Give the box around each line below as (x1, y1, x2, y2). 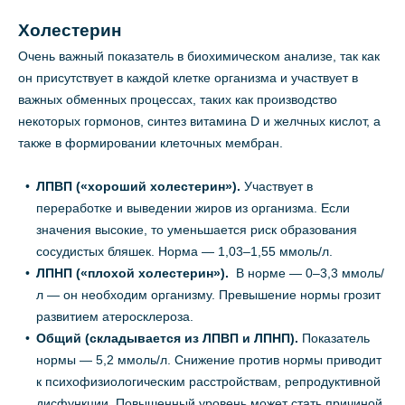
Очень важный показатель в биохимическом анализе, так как (18, 49, 380, 64)
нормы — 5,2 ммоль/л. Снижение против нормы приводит (36, 353, 381, 368)
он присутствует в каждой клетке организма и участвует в (18, 71, 358, 86)
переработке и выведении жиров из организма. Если (36, 201, 350, 216)
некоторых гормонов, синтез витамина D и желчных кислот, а (18, 114, 381, 129)
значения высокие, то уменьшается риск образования (36, 222, 357, 238)
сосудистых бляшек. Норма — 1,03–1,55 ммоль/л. (36, 244, 333, 259)
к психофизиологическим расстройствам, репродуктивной (36, 374, 381, 390)
